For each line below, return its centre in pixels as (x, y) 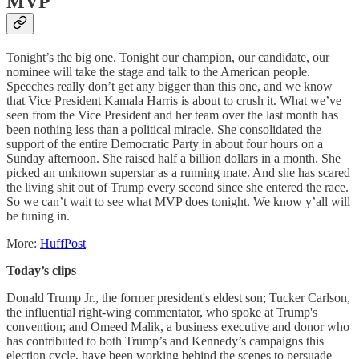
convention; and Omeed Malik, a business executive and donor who (178, 326)
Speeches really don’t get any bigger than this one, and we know (169, 86)
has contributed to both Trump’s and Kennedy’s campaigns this (165, 341)
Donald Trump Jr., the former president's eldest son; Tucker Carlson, (178, 297)
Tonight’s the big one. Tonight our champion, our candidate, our (168, 57)
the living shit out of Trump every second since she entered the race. (177, 187)
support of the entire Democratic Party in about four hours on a (165, 143)
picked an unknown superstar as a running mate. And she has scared (178, 172)
